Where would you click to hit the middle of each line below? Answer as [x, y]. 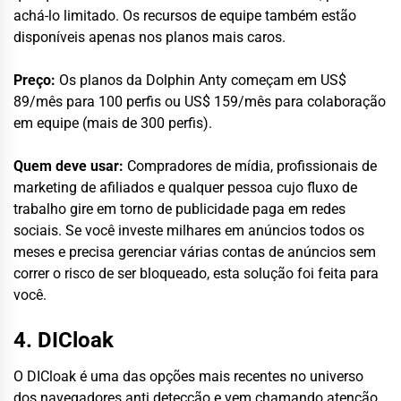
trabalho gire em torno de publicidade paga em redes [179, 209]
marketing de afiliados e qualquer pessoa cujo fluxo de [185, 187]
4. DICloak [64, 340]
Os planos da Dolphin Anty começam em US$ [203, 80]
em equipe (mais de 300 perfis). [113, 123]
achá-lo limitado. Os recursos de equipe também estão [185, 15]
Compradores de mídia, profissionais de [250, 166]
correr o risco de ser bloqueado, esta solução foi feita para [196, 273]
